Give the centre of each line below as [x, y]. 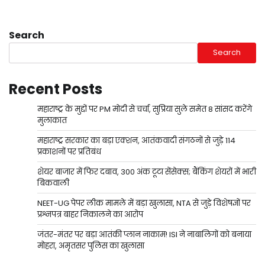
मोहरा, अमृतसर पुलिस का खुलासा [91, 245]
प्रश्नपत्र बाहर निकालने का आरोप [90, 214]
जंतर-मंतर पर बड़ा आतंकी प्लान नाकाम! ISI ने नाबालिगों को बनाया [144, 234]
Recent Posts [56, 89]
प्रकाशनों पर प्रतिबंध [69, 151]
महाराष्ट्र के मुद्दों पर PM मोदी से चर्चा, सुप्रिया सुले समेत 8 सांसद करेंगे [145, 109]
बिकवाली [53, 183]
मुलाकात [52, 120]
